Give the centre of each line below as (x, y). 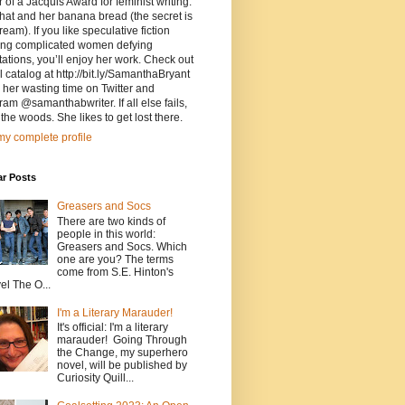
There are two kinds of (111, 221)
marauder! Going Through (122, 339)
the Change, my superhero (122, 352)
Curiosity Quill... (95, 377)
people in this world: (106, 234)
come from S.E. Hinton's (115, 272)
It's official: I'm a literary (112, 327)
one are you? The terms (115, 259)
